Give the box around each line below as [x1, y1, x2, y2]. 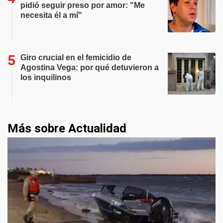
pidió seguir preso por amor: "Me [20, 1, 145, 9]
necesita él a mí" [20, 11, 82, 19]
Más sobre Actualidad [7, 121, 126, 135]
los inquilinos [20, 73, 71, 82]
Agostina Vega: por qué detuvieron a [20, 63, 159, 72]
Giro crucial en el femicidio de [20, 53, 131, 62]
